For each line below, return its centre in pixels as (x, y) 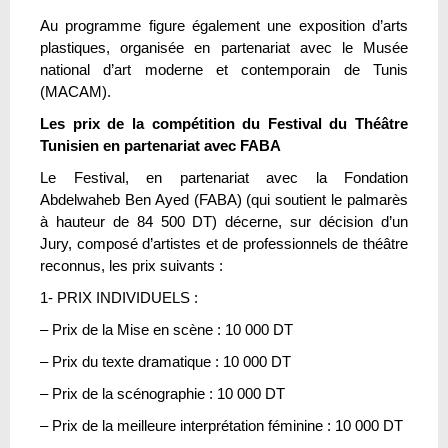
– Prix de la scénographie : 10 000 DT (162, 393)
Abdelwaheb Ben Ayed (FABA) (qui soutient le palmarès (224, 199)
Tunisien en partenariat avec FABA (160, 145)
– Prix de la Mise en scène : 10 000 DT (166, 329)
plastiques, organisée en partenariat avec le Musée (224, 47)
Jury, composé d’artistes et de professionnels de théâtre (224, 243)
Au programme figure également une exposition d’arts (224, 25)
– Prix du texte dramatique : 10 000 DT (165, 361)
